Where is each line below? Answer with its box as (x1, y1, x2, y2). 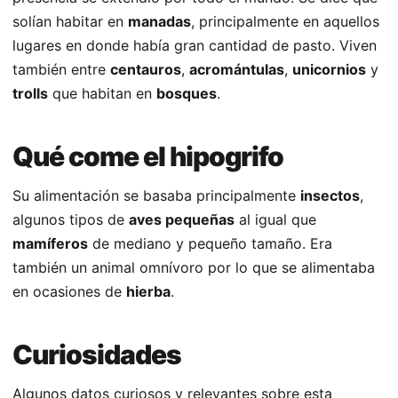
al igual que (235, 211, 316, 229)
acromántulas (189, 60, 284, 79)
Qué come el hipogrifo (12, 140, 283, 173)
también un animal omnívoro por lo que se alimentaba (12, 259, 375, 277)
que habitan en (48, 84, 156, 103)
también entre (12, 60, 110, 79)
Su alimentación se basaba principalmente (12, 187, 300, 205)
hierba (126, 283, 171, 301)
